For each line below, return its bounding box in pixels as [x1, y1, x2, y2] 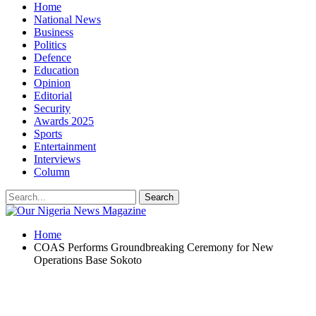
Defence [34, 51, 71, 63]
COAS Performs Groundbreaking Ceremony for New [34, 241, 274, 253]
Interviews [34, 153, 80, 165]
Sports [34, 128, 62, 140]
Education [34, 64, 79, 76]
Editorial [34, 90, 72, 102]
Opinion [34, 77, 71, 89]
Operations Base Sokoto [34, 254, 142, 266]
